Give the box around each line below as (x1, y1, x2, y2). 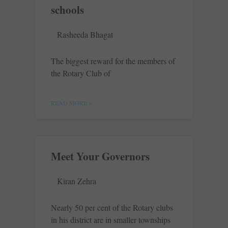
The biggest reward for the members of (51, 55, 175, 67)
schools (51, 2, 84, 18)
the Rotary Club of (51, 68, 110, 79)
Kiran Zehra (57, 176, 96, 187)
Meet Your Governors (51, 149, 150, 164)
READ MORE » (51, 99, 92, 107)
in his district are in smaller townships (51, 214, 170, 225)
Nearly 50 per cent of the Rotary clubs (51, 202, 173, 213)
